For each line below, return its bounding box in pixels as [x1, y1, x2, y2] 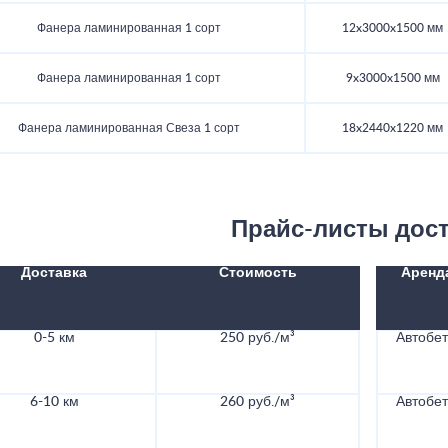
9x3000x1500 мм [345, 72, 440, 85]
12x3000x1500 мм [342, 22, 443, 35]
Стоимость [219, 266, 297, 281]
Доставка [21, 266, 87, 281]
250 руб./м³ [220, 331, 295, 346]
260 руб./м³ [220, 395, 295, 410]
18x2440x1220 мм [342, 122, 443, 135]
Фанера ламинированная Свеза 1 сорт [18, 122, 240, 135]
